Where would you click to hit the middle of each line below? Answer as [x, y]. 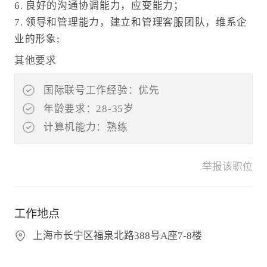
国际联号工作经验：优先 [101, 90]
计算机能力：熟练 [86, 127]
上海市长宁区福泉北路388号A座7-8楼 [117, 235]
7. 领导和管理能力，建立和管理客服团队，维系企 [131, 23]
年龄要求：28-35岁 [89, 108]
